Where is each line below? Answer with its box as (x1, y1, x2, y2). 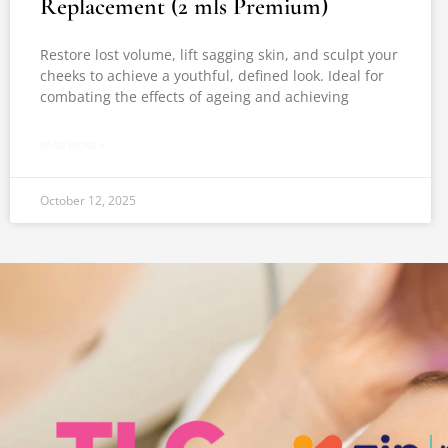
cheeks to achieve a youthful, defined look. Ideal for (40, 66, 384, 85)
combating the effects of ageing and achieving (40, 87, 349, 106)
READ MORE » (40, 138, 105, 152)
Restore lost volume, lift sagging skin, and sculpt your (40, 45, 398, 64)
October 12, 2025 (40, 192, 136, 209)
